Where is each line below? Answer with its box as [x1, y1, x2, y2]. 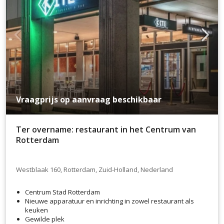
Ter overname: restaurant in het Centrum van [16, 124, 196, 135]
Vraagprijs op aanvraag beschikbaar [16, 94, 161, 105]
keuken [25, 205, 48, 214]
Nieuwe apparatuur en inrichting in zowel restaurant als [25, 196, 194, 205]
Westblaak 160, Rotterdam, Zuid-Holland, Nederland [16, 165, 173, 174]
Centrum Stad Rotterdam [25, 187, 100, 196]
